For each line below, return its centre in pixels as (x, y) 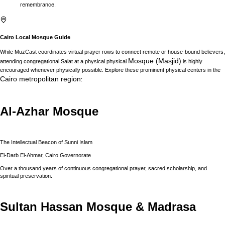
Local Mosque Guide (42, 37)
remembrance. (38, 4)
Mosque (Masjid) (155, 61)
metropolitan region (49, 79)
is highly (192, 62)
